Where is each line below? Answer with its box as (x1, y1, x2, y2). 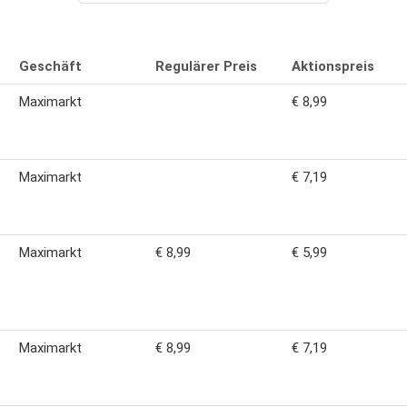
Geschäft (19, 57, 82, 74)
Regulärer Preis (155, 57, 257, 74)
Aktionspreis (292, 57, 374, 74)
